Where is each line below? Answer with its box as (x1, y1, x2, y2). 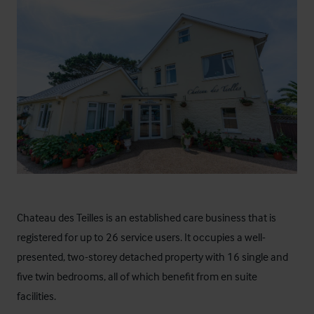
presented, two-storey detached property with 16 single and (17, 249, 288, 264)
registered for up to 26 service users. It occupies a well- (17, 229, 266, 244)
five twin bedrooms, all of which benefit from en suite (17, 268, 257, 283)
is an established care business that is (104, 210, 276, 224)
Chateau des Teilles (17, 210, 104, 224)
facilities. (17, 288, 56, 303)
